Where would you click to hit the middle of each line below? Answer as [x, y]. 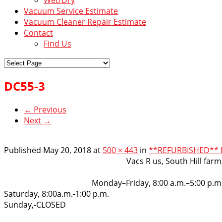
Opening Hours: [123, 172]
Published [24, 150]
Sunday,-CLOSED [35, 204]
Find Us [57, 43]
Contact [38, 32]
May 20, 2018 [67, 150]
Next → [37, 120]
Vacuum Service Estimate [71, 11]
